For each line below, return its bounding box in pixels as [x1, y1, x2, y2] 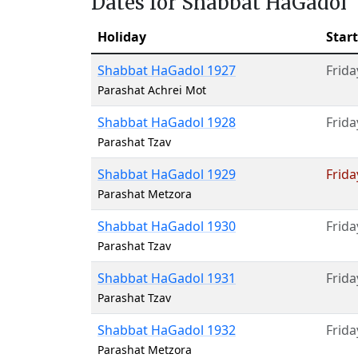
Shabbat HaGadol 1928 [97, 113, 236, 131]
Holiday [97, 28, 146, 46]
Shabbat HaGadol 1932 [97, 321, 236, 339]
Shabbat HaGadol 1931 [97, 269, 236, 287]
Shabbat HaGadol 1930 [97, 217, 236, 235]
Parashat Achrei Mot [97, 82, 206, 97]
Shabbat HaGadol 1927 [97, 62, 236, 79]
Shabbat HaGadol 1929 [97, 165, 236, 183]
